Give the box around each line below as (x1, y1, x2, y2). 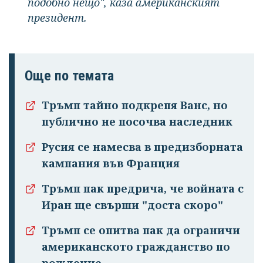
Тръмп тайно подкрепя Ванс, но (42, 97, 228, 112)
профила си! (90, 168, 173, 185)
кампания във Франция (42, 156, 180, 170)
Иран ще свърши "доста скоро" (42, 197, 223, 212)
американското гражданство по (42, 239, 230, 254)
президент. (28, 10, 87, 25)
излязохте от (89, 151, 174, 168)
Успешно (102, 135, 161, 152)
